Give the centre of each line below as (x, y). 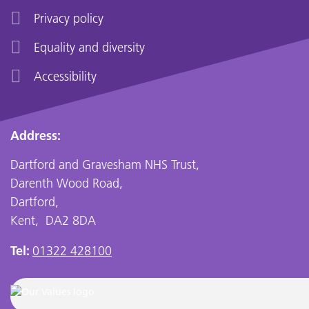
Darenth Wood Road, (67, 183)
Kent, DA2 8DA (53, 220)
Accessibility (65, 76)
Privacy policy (69, 18)
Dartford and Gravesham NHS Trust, (105, 165)
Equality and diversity (89, 47)
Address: (36, 136)
